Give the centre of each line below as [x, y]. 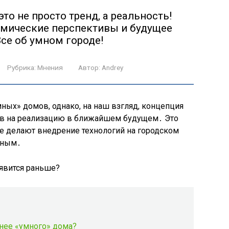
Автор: [89, 67]
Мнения [50, 67]
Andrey [112, 67]
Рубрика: [21, 67]
